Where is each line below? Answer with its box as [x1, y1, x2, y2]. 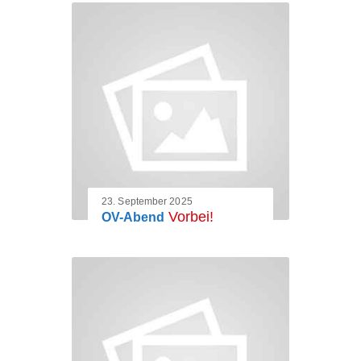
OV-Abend [102, 210, 164, 225]
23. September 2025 [102, 196, 193, 208]
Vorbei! [168, 209, 214, 226]
